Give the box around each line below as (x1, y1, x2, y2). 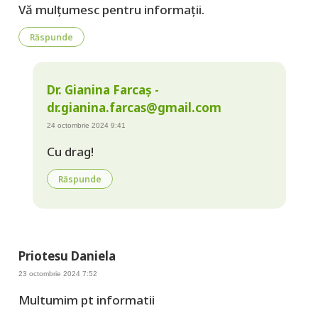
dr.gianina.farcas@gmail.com (46, 99, 221, 116)
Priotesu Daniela (18, 248, 116, 265)
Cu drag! (46, 143, 94, 160)
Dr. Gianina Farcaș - (46, 81, 159, 98)
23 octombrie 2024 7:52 (18, 270, 97, 278)
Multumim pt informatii (18, 292, 155, 309)
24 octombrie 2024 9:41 (46, 121, 126, 129)
